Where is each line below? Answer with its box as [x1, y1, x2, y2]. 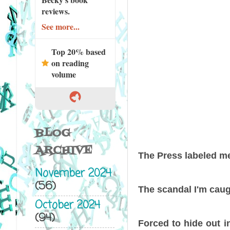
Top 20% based [51, 45, 106, 57]
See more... [41, 20, 80, 32]
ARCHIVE [34, 142, 92, 159]
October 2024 [34, 197, 100, 214]
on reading [51, 56, 89, 69]
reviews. [41, 5, 70, 17]
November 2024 [34, 165, 111, 183]
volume [51, 68, 76, 80]
